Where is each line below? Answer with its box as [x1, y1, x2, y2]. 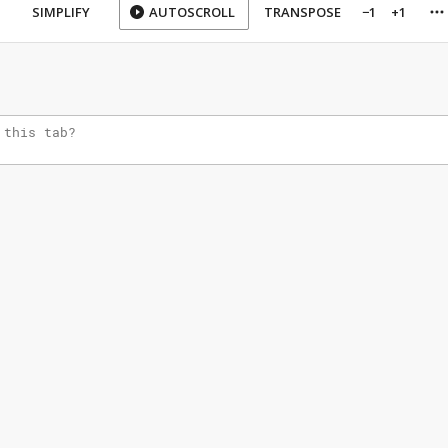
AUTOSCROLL [149, 3, 235, 21]
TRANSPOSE [264, 3, 341, 21]
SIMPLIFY [32, 3, 90, 21]
